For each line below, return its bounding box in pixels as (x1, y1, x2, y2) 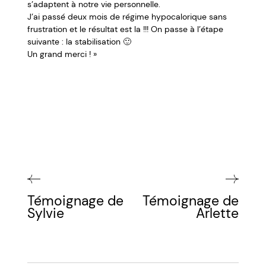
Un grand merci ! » (27, 49, 97, 60)
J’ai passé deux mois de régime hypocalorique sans (27, 11, 227, 23)
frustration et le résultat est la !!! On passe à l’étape (27, 24, 224, 35)
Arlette (195, 204, 239, 223)
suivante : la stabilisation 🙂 (27, 36, 132, 47)
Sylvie (27, 204, 65, 223)
